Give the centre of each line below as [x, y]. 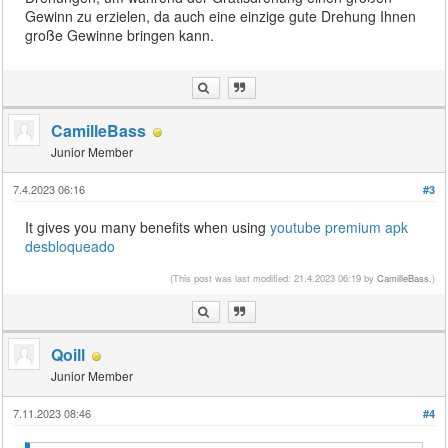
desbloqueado [70, 246]
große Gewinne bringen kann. [120, 35]
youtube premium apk [339, 227]
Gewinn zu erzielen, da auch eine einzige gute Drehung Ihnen [221, 16]
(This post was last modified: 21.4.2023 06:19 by [273, 278]
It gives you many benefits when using [148, 227]
